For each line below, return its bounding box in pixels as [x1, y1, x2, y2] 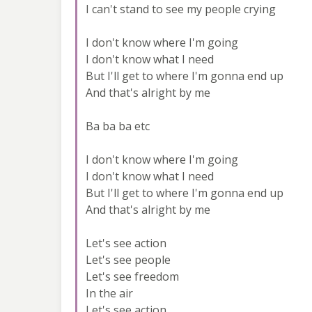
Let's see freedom [86, 268, 179, 284]
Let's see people [86, 251, 171, 267]
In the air [86, 285, 133, 301]
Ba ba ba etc [86, 118, 150, 134]
